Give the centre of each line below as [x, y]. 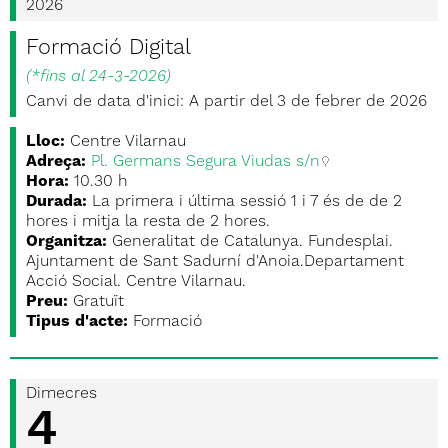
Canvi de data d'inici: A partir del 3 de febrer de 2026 [226, 102]
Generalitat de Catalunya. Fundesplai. [255, 242]
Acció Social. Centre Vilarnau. [136, 282]
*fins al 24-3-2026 [98, 77]
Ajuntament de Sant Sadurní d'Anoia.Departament [215, 262]
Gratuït [98, 302]
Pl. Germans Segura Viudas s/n [205, 162]
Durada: [56, 202]
